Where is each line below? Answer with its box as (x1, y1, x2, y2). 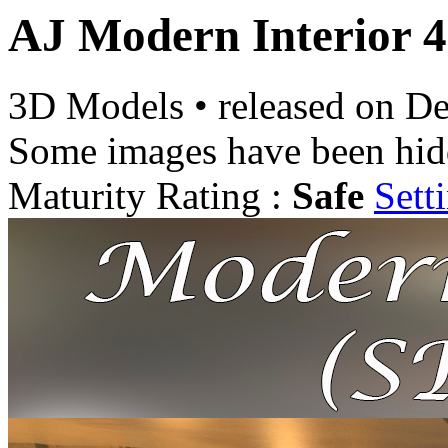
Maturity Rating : (8, 174, 292, 218)
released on (218, 84, 405, 128)
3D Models (8, 84, 194, 128)
